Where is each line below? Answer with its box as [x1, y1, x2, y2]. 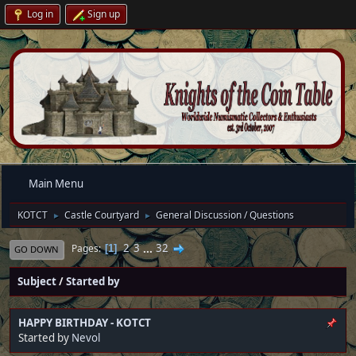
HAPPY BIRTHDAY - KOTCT [18, 315, 151, 330]
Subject [17, 273, 56, 288]
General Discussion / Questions [156, 207, 294, 222]
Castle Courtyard [64, 207, 139, 222]
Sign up [87, 7, 120, 21]
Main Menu [29, 176, 83, 192]
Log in [27, 7, 53, 21]
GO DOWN [14, 242, 59, 255]
